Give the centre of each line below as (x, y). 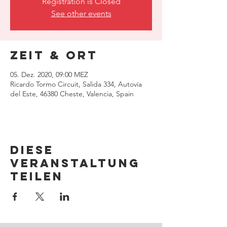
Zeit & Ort (54, 55)
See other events (81, 13)
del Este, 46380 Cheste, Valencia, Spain (72, 94)
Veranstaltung (75, 163)
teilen (37, 176)
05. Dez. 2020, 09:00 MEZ (49, 74)
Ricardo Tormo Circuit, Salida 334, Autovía (76, 84)
